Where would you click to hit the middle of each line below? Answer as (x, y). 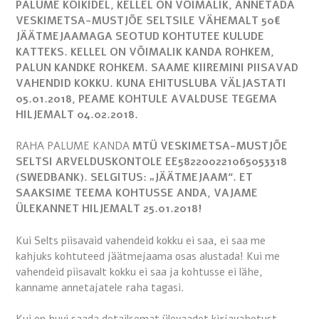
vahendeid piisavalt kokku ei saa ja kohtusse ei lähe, (139, 272)
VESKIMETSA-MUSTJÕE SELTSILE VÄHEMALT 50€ (148, 20)
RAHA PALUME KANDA (73, 146)
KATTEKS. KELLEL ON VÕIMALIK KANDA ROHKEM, (145, 52)
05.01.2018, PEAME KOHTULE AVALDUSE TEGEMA (146, 99)
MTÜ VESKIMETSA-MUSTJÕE (209, 146)
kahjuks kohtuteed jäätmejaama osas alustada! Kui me (148, 256)
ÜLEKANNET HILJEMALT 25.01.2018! (109, 209)
